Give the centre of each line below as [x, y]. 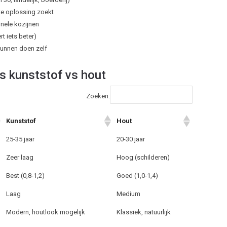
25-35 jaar [21, 139]
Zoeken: [98, 96]
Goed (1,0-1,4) [138, 176]
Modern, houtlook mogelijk [46, 212]
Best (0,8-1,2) [26, 176]
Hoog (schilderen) [143, 158]
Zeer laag [20, 158]
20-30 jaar [131, 139]
